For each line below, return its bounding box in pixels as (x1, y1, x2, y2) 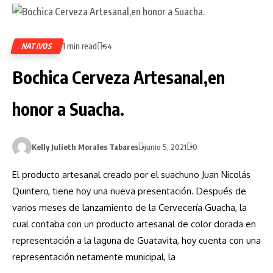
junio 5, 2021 (144, 142, 186, 152)
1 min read (62, 41, 97, 52)
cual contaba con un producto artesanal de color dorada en (12, 218, 256, 230)
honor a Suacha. (12, 98, 124, 120)
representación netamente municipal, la (12, 251, 175, 263)
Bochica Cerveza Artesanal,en (12, 66, 225, 88)
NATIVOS (21, 41, 54, 51)
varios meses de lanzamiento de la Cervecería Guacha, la (12, 202, 247, 214)
